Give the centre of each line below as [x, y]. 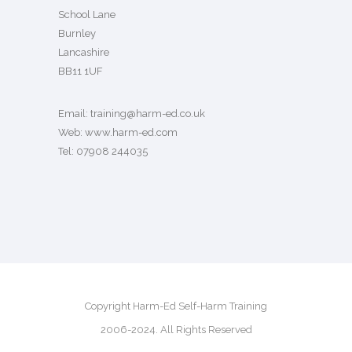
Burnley [77, 33]
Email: [74, 114]
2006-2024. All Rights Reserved [176, 330]
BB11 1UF [81, 71]
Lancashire [84, 52]
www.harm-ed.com [131, 132]
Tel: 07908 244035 [103, 151]
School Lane [87, 15]
